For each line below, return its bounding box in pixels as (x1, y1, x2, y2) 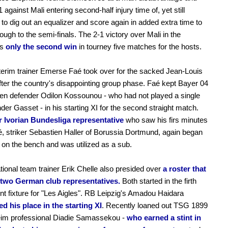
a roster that (163, 164, 206, 173)
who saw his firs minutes (124, 115, 208, 124)
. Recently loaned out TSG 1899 (102, 201, 208, 210)
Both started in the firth (120, 176, 196, 185)
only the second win (4, 42, 77, 51)
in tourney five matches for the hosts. (77, 42, 202, 51)
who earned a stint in (127, 213, 201, 222)
